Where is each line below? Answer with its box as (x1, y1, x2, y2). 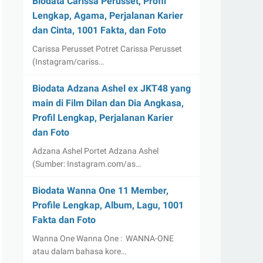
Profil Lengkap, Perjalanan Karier (32, 112, 173, 123)
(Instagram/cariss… (32, 57, 104, 66)
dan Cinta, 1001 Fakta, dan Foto (32, 25, 166, 36)
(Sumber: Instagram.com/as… (32, 159, 141, 168)
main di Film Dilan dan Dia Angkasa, (32, 97, 184, 109)
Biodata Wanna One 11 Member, (32, 185, 168, 196)
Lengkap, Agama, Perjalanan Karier (32, 10, 183, 21)
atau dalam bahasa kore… (32, 247, 126, 256)
